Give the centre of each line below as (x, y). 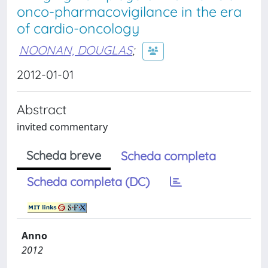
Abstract (42, 109)
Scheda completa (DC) (88, 182)
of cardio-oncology (78, 28)
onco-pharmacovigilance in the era (129, 12)
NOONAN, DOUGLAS (76, 50)
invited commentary (62, 127)
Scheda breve (64, 155)
